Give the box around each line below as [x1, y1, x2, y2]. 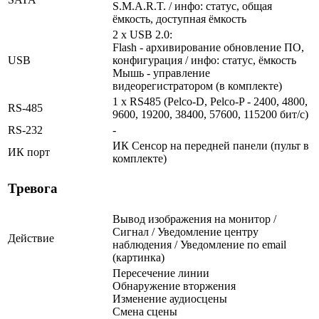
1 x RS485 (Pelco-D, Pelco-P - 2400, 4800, [113, 95, 308, 108]
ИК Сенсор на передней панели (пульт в [113, 139, 309, 152]
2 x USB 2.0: [113, 28, 172, 41]
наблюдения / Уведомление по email [113, 238, 286, 251]
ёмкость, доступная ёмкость [113, 12, 246, 25]
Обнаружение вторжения [113, 279, 236, 292]
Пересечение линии [113, 266, 209, 279]
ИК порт [8, 145, 50, 158]
